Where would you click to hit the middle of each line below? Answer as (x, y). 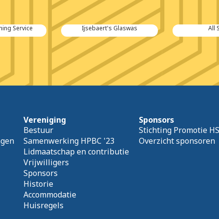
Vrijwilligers (46, 163)
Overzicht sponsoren (177, 141)
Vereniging (45, 120)
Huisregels (44, 206)
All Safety (109, 28)
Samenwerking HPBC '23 (69, 141)
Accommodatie (50, 195)
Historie (39, 184)
